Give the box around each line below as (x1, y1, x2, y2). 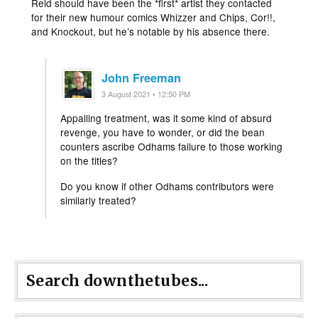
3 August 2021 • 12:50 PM (102, 88, 191, 99)
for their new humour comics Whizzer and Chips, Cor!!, (31, 9, 276, 24)
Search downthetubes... (26, 270, 209, 290)
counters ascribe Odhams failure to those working (60, 138, 283, 153)
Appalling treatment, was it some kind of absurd (60, 110, 273, 125)
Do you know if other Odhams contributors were (60, 178, 275, 193)
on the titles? (60, 153, 119, 168)
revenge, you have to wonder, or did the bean (60, 124, 265, 139)
